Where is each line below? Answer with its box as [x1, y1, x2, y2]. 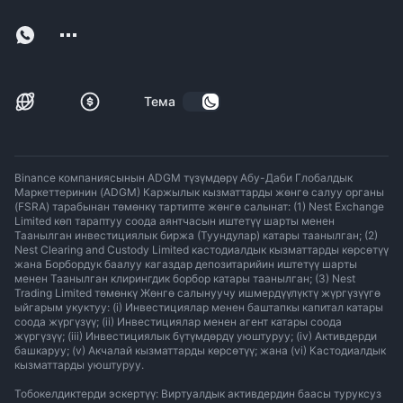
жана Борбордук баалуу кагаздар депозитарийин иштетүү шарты [14, 257, 357, 271]
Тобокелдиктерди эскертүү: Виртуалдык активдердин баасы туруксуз [14, 387, 381, 400]
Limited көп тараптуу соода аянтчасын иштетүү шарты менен [14, 214, 335, 228]
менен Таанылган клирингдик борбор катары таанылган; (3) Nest [14, 272, 355, 285]
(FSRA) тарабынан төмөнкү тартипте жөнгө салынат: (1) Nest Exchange [14, 200, 384, 213]
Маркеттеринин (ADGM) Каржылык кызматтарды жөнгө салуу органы [14, 185, 384, 199]
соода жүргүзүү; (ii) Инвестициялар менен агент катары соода [14, 315, 342, 328]
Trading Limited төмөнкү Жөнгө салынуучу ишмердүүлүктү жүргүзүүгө [14, 286, 381, 300]
